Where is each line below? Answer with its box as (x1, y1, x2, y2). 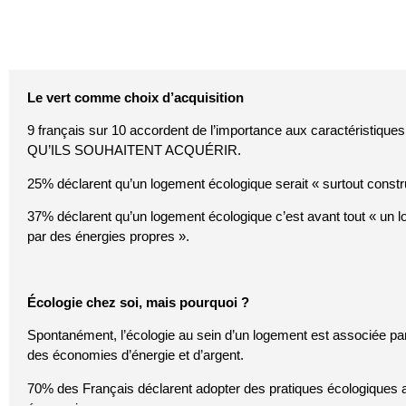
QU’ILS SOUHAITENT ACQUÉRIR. (27, 142, 241, 159)
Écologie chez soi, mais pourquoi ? (27, 294, 249, 310)
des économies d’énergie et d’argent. (27, 347, 244, 363)
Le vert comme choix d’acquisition (27, 89, 244, 105)
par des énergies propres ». (27, 228, 189, 245)
